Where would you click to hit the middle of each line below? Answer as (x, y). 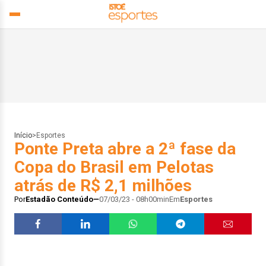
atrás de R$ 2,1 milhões (103, 186)
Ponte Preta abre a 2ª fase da (125, 149)
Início (23, 135)
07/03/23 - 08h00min (134, 199)
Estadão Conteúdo (59, 199)
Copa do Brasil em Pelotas (114, 167)
